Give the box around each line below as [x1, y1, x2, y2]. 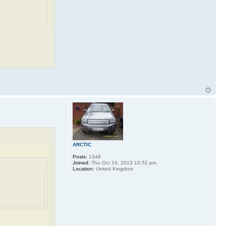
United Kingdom [94, 166, 133, 172]
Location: [72, 166, 94, 172]
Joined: [72, 160, 90, 166]
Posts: [72, 154, 87, 160]
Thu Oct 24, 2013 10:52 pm [89, 160, 156, 166]
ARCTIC [72, 142, 91, 148]
